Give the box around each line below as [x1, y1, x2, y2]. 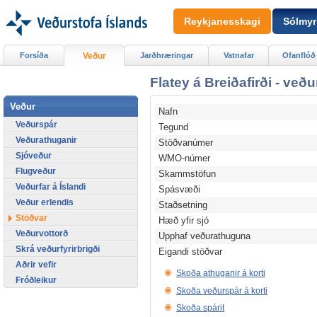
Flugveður [16, 166, 56, 176]
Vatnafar [223, 50, 254, 59]
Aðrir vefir [16, 259, 57, 270]
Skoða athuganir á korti [176, 268, 265, 279]
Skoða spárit [176, 303, 224, 313]
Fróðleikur [16, 275, 57, 285]
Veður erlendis [16, 197, 74, 207]
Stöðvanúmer [158, 138, 214, 149]
